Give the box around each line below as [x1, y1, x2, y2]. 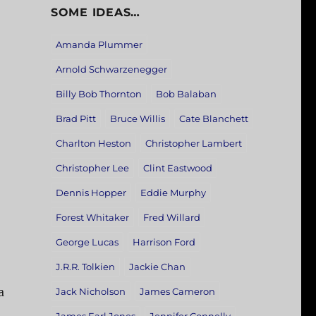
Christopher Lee [55, 162, 129, 174]
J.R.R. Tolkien [55, 261, 115, 273]
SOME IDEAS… [50, 6, 141, 20]
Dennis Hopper [55, 187, 126, 199]
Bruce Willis [109, 113, 165, 125]
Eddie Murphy [140, 187, 206, 199]
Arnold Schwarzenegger [55, 63, 167, 75]
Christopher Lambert [145, 138, 242, 150]
